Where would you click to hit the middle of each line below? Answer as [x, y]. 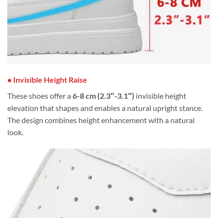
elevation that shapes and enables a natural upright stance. [105, 108]
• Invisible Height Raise [47, 80]
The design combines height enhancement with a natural [101, 120]
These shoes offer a [39, 96]
